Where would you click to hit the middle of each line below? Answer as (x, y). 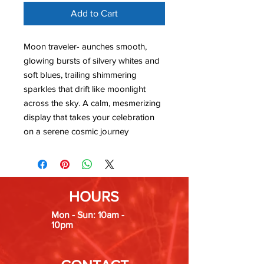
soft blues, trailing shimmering (80, 75)
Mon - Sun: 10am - (88, 215)
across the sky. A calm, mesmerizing (92, 103)
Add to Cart (94, 14)
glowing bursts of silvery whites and (92, 61)
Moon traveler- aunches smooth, (85, 47)
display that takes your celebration (89, 117)
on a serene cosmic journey (76, 131)
